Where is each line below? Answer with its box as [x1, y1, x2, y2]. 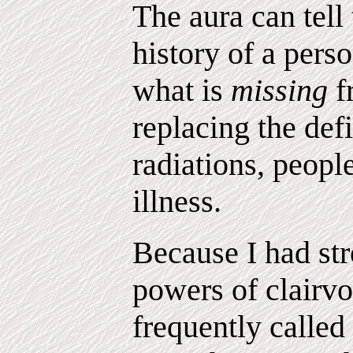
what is [132, 72, 231, 108]
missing [231, 72, 336, 108]
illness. [132, 184, 221, 219]
